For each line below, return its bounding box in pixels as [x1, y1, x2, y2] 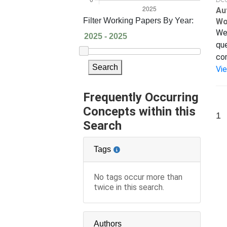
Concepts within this [83, 104, 196, 119]
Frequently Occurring [83, 90, 199, 104]
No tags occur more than [94, 172, 183, 182]
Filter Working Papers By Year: [83, 16, 194, 25]
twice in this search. [94, 182, 165, 192]
